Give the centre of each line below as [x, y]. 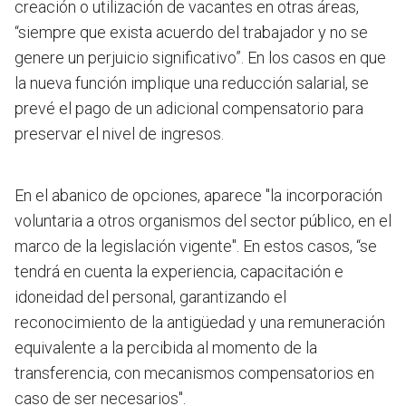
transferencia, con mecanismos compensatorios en [194, 373]
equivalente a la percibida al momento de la [166, 348]
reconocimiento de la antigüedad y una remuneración [200, 323]
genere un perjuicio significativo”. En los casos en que [200, 58]
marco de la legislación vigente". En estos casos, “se [196, 246]
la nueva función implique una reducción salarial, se [192, 83]
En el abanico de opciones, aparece [140, 196]
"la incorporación [324, 196]
